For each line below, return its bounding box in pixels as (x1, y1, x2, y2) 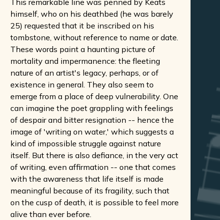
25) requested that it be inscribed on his (10, 20, 154, 30)
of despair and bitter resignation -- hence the (10, 114, 174, 125)
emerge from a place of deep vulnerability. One (10, 91, 178, 101)
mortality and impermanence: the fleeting (10, 55, 160, 66)
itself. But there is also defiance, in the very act (10, 150, 178, 160)
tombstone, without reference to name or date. (10, 32, 178, 42)
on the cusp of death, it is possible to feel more (10, 197, 179, 207)
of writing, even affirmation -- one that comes (10, 162, 176, 172)
